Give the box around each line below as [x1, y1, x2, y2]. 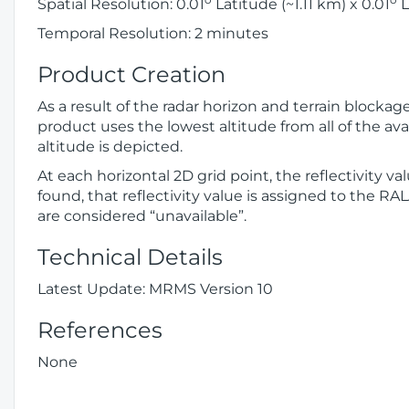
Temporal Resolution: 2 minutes [37, 25, 268, 42]
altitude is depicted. [37, 138, 183, 155]
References [37, 317, 163, 343]
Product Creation [37, 61, 225, 88]
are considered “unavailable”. [37, 207, 246, 225]
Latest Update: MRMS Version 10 [37, 280, 273, 298]
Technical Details [37, 244, 223, 270]
